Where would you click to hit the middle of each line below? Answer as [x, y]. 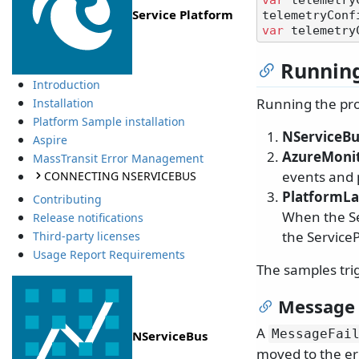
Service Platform [183, 15]
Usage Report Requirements [109, 255]
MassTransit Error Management [118, 159]
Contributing [67, 200]
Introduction [66, 85]
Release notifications [88, 218]
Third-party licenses [86, 236]
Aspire [50, 140]
